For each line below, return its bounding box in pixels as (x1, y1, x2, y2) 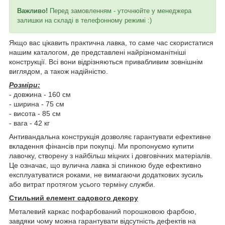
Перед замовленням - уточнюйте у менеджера (50, 7, 191, 15)
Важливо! (17, 7, 50, 15)
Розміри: (9, 81, 40, 89)
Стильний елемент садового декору (9, 194, 138, 202)
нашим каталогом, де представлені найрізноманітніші (9, 48, 186, 57)
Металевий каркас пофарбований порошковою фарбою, (9, 207, 196, 216)
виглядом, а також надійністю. (9, 67, 108, 76)
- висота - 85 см (9, 109, 61, 118)
